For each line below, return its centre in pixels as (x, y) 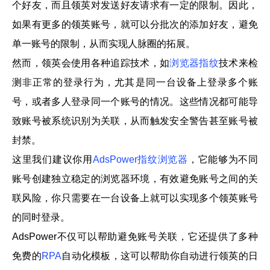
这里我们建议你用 (52, 160)
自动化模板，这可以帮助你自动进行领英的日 (160, 256)
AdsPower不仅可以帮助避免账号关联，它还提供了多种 (135, 237)
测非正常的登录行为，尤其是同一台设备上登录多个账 (135, 83)
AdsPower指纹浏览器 (140, 160)
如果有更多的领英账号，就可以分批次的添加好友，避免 (135, 25)
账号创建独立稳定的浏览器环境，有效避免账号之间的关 (135, 179)
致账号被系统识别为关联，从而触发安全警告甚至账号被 (135, 121)
